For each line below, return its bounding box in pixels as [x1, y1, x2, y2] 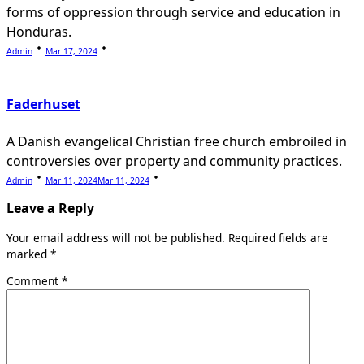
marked [6, 245, 50, 262]
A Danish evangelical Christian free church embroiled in [6, 132, 347, 150]
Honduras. [6, 23, 71, 41]
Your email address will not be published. [6, 229, 225, 245]
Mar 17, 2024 [45, 45, 97, 58]
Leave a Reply [6, 198, 94, 217]
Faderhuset [6, 95, 80, 114]
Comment [6, 273, 62, 289]
